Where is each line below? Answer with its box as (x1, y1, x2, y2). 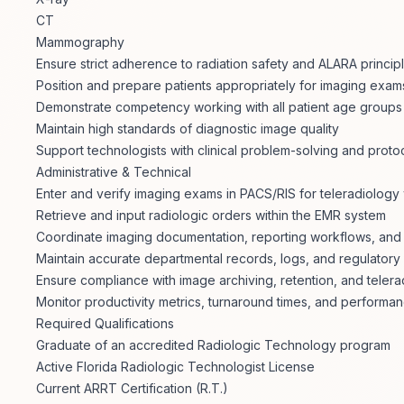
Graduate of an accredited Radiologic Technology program (36, 337, 390, 353)
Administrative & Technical (36, 164, 191, 180)
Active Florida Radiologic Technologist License (36, 359, 315, 375)
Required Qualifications (36, 316, 174, 332)
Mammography (36, 34, 124, 50)
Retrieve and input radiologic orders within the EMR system (36, 207, 386, 224)
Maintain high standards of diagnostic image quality (36, 121, 339, 137)
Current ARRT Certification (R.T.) (36, 381, 228, 397)
